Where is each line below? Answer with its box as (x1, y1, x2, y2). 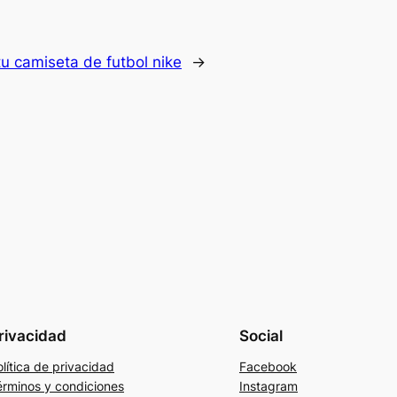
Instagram (239, 378, 298, 393)
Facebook (239, 358, 297, 374)
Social (239, 326, 283, 345)
